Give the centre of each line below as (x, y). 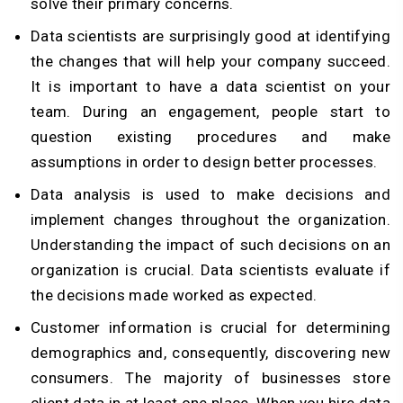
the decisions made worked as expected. (174, 296)
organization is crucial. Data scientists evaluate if (210, 270)
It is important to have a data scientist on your (210, 87)
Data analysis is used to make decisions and (210, 195)
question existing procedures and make (210, 137)
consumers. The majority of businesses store (210, 378)
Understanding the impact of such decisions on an (210, 245)
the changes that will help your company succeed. (210, 62)
